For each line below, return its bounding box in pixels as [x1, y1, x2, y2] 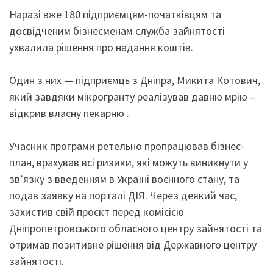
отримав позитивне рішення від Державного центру [9, 238, 257, 252]
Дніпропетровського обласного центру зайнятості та [9, 221, 262, 235]
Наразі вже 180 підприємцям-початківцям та [9, 7, 221, 21]
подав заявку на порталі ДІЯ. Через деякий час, [9, 188, 237, 202]
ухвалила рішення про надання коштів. [9, 40, 193, 54]
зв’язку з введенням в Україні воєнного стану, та [9, 172, 239, 186]
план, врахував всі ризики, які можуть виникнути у [9, 155, 248, 169]
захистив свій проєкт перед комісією [9, 205, 184, 219]
